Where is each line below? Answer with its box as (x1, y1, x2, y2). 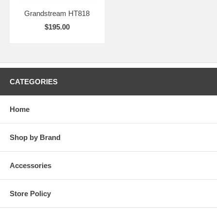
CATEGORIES (10, 77, 58, 86)
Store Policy (10, 189, 51, 198)
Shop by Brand (10, 133, 61, 141)
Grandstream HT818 (24, 9, 90, 17)
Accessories (10, 161, 51, 170)
